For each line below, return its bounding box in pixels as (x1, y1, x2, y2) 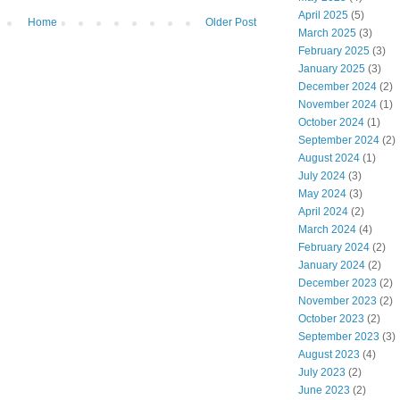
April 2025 (298, 9, 348, 22)
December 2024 (298, 80, 377, 94)
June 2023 (298, 384, 350, 397)
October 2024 (298, 116, 364, 129)
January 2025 (298, 62, 365, 76)
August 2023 (298, 348, 360, 362)
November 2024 (298, 98, 377, 112)
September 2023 (298, 330, 379, 344)
